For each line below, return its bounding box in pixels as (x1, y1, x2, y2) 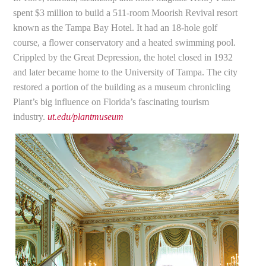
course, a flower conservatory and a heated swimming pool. (13, 37, 236, 48)
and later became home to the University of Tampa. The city (13, 67, 238, 78)
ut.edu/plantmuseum (47, 112, 124, 122)
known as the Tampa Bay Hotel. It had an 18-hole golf (13, 23, 218, 33)
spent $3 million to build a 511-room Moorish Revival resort (13, 8, 238, 18)
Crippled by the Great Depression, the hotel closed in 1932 (13, 52, 233, 63)
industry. (13, 112, 48, 122)
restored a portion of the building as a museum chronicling (13, 82, 231, 93)
